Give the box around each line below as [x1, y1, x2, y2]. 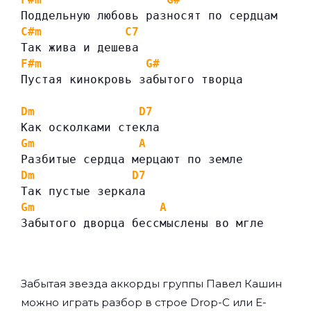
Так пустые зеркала [21, 185, 146, 199]
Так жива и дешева [21, 41, 139, 55]
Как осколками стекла [21, 121, 160, 135]
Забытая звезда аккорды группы [21, 277, 206, 291]
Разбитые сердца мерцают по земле [21, 153, 243, 167]
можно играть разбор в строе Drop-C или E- [21, 296, 267, 310]
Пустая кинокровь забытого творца [21, 73, 243, 87]
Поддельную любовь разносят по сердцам [21, 9, 278, 23]
